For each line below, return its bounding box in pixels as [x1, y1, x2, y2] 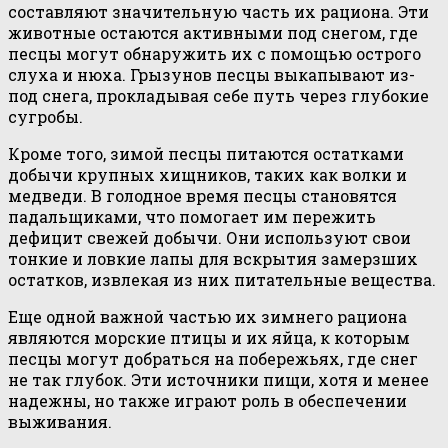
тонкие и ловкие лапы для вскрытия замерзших [8, 247, 418, 269]
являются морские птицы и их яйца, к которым [8, 326, 410, 348]
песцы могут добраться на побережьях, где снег [8, 347, 418, 369]
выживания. [8, 410, 112, 432]
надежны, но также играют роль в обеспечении [8, 389, 407, 411]
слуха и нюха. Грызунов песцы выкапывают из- [8, 63, 415, 85]
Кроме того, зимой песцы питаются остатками [8, 142, 404, 164]
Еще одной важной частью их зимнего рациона [8, 305, 407, 327]
